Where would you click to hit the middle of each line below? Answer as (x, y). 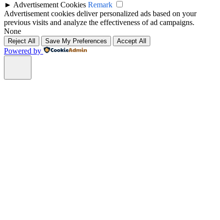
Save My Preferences (76, 41)
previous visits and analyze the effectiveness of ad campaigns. (99, 23)
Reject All (22, 41)
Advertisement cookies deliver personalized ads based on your (100, 14)
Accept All (132, 41)
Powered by (23, 51)
